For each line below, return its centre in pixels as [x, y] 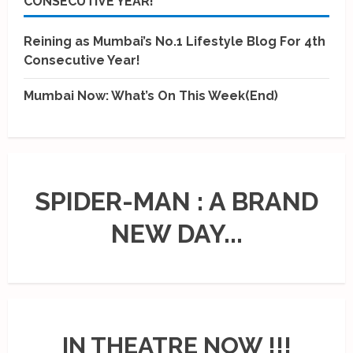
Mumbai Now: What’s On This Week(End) [151, 95]
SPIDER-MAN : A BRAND [176, 202]
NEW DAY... [176, 234]
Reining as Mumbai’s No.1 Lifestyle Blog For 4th [175, 41]
